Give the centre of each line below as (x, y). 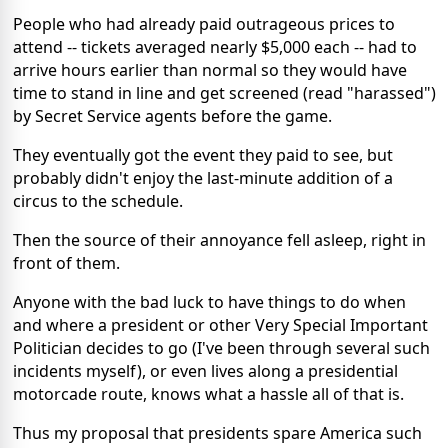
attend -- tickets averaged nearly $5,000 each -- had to (215, 46)
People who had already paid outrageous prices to (204, 23)
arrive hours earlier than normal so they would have (210, 69)
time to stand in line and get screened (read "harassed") (224, 92)
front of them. (66, 262)
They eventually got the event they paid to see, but (203, 154)
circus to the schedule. (98, 200)
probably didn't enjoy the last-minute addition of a (203, 177)
